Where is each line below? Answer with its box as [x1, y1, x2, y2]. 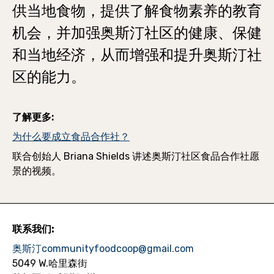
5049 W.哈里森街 [12, 257, 87, 269]
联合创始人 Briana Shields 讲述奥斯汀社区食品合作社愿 [12, 150, 259, 162]
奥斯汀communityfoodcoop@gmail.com [12, 242, 194, 254]
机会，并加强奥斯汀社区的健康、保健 [12, 24, 262, 42]
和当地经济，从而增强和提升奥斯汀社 [12, 46, 262, 64]
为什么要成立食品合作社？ [12, 130, 130, 143]
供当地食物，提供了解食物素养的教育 [12, 2, 262, 20]
